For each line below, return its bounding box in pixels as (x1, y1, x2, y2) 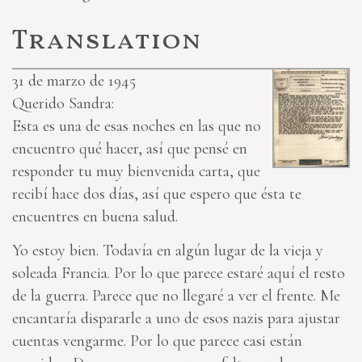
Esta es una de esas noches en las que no (12, 116, 261, 137)
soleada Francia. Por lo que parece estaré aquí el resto (12, 263, 345, 284)
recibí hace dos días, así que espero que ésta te (12, 184, 301, 204)
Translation (12, 23, 201, 61)
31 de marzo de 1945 (12, 71, 136, 91)
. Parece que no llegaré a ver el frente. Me (86, 286, 340, 306)
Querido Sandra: (12, 94, 114, 114)
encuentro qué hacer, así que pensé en (12, 139, 247, 159)
